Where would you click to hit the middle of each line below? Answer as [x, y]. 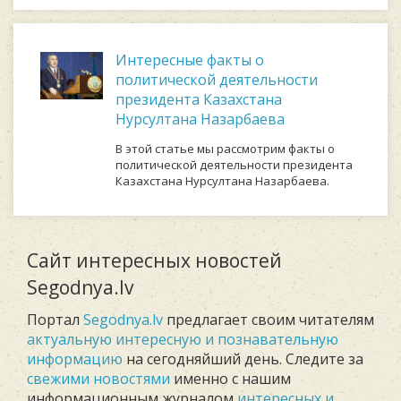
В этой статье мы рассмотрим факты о [225, 149]
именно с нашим [230, 379]
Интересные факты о [190, 60]
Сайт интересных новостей [154, 260]
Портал [55, 320]
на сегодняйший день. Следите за [243, 359]
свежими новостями [98, 379]
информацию [75, 359]
